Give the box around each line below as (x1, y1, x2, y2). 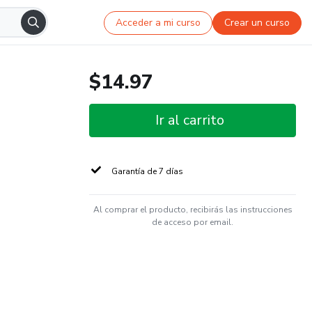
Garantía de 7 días (111, 166, 183, 177)
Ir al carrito (155, 111, 224, 130)
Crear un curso (224, 15, 290, 29)
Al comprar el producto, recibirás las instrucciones (93, 204, 292, 215)
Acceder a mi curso (116, 15, 201, 29)
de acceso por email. (152, 217, 233, 228)
